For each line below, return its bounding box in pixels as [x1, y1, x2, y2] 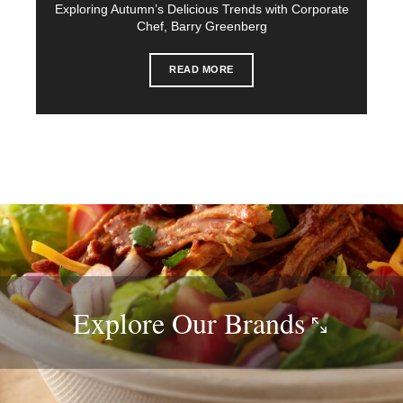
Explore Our [73, 302, 224, 342]
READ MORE [169, 63, 234, 75]
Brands [224, 302, 312, 342]
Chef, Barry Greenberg [136, 18, 267, 33]
